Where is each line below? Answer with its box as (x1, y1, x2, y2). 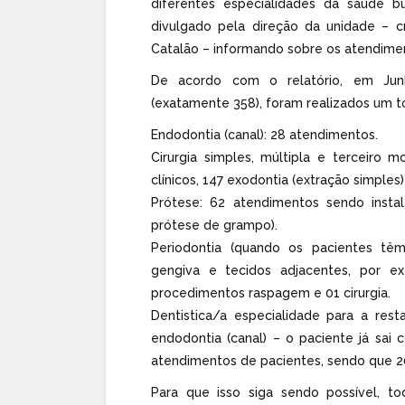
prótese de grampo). (151, 217, 278, 232)
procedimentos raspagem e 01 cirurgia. (151, 285, 391, 300)
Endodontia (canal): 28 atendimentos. (151, 127, 378, 142)
